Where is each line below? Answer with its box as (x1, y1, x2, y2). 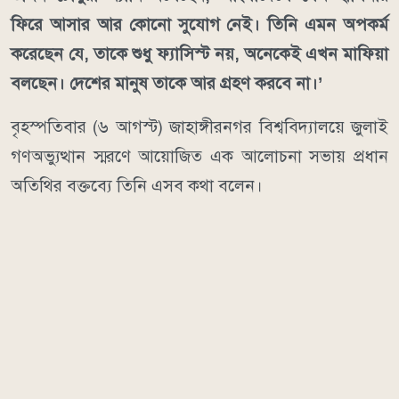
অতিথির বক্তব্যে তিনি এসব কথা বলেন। (11, 175, 263, 197)
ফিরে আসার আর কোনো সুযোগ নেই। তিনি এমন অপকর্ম (11, 14, 388, 36)
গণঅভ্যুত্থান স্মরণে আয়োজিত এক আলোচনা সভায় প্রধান (11, 146, 388, 167)
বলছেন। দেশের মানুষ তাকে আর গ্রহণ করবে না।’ (11, 73, 322, 94)
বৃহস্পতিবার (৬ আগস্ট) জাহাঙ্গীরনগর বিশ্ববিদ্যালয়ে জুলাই (11, 117, 388, 138)
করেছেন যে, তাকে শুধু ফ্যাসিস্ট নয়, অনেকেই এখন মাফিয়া (11, 44, 388, 65)
